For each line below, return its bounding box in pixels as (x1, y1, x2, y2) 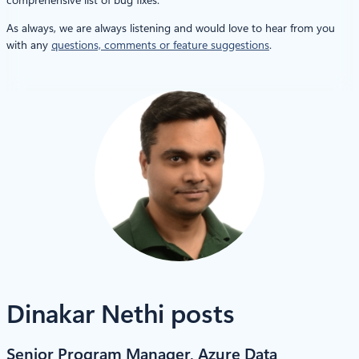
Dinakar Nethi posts (6, 298, 235, 329)
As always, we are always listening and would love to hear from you (6, 21, 335, 34)
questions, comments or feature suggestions (51, 38, 269, 51)
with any (6, 38, 51, 51)
